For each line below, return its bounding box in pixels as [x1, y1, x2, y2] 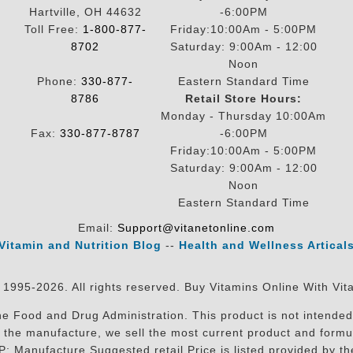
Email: [78, 221, 117, 234]
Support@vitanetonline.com [117, 221, 275, 234]
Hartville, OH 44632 [28, 6, 142, 18]
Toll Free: [24, 23, 83, 35]
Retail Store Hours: [185, 92, 302, 105]
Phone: [37, 75, 81, 87]
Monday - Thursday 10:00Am [161, 110, 326, 122]
